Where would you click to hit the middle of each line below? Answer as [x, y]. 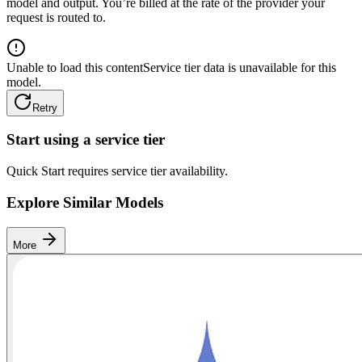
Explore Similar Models [85, 202]
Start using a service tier [86, 140]
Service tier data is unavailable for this [240, 67]
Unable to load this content [75, 67]
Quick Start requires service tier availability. [117, 171]
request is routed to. [56, 17]
